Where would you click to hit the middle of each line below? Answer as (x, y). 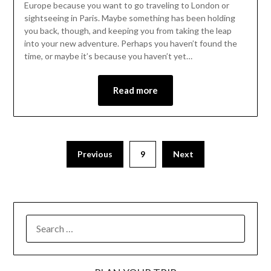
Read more (135, 90)
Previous (95, 154)
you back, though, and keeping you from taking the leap (128, 31)
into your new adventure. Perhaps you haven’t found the (130, 44)
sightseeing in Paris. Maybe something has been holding (129, 18)
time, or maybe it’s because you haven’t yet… (108, 56)
